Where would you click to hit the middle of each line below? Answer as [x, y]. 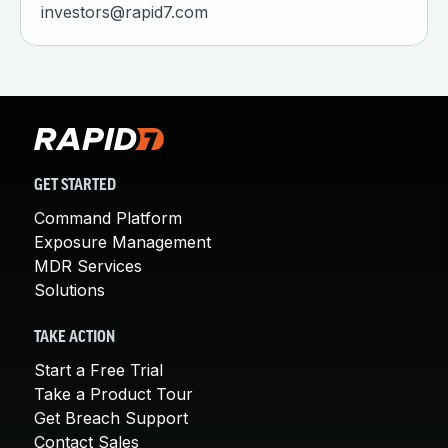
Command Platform [108, 218]
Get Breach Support [111, 418]
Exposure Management [122, 242]
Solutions [69, 290]
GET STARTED [75, 186]
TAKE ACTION [74, 338]
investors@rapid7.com [124, 12]
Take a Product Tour [113, 394]
